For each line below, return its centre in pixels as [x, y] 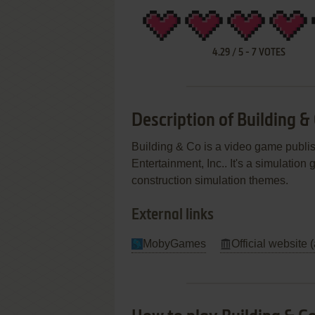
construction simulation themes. [210, 180]
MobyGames [174, 244]
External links [173, 215]
